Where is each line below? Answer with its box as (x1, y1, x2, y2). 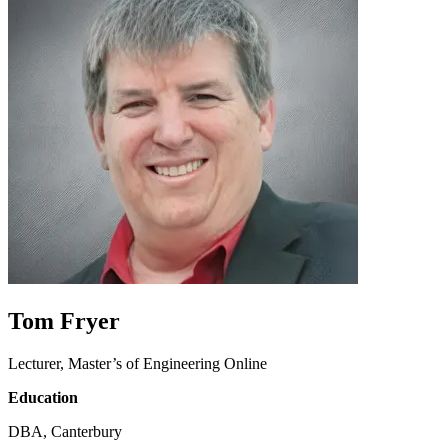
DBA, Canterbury (8, 422, 122, 440)
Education (8, 388, 78, 406)
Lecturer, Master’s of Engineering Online (8, 354, 267, 372)
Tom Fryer (8, 307, 120, 334)
